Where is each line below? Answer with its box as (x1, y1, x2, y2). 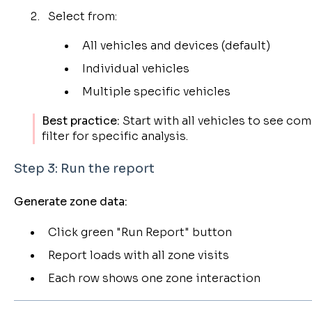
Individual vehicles (81, 61, 189, 76)
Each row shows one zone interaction (47, 271, 260, 286)
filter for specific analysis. (41, 128, 188, 143)
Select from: (47, 8, 117, 24)
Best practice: (41, 113, 120, 128)
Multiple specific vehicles (81, 84, 231, 99)
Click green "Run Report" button (47, 225, 232, 240)
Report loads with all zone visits (47, 248, 229, 263)
